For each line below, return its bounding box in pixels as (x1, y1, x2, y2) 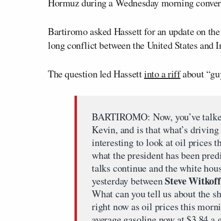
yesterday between (92, 174, 165, 187)
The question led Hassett (48, 67, 145, 80)
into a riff (144, 67, 181, 80)
